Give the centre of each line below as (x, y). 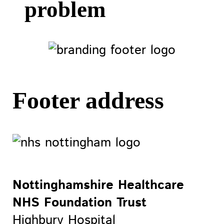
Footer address (88, 100)
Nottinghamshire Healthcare (98, 185)
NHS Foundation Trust (79, 203)
